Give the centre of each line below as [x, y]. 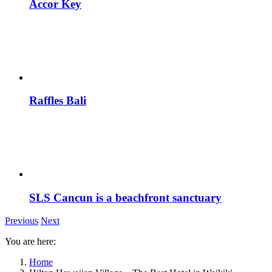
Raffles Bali [58, 101]
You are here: [30, 242]
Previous [22, 221]
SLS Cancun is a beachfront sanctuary [125, 197]
